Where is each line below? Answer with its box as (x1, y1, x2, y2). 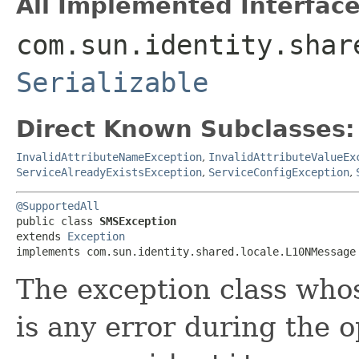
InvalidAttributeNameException (16, 150, 202, 163)
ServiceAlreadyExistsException (16, 165, 202, 179)
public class (16, 214, 99, 228)
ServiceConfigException (208, 165, 349, 179)
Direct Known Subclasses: (16, 115, 355, 143)
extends (16, 229, 67, 243)
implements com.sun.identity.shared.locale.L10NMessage (16, 244, 356, 258)
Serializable (16, 66, 208, 99)
